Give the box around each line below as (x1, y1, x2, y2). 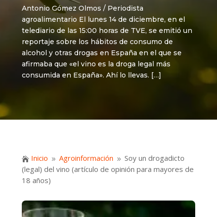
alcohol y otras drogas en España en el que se (21, 48, 182, 57)
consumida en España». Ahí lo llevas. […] (21, 71, 161, 79)
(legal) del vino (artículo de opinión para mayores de (21, 164, 194, 174)
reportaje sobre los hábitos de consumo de (21, 37, 173, 46)
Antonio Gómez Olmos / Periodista (21, 4, 143, 13)
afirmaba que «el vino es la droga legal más (21, 60, 170, 68)
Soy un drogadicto (124, 153, 185, 163)
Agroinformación (59, 153, 113, 163)
